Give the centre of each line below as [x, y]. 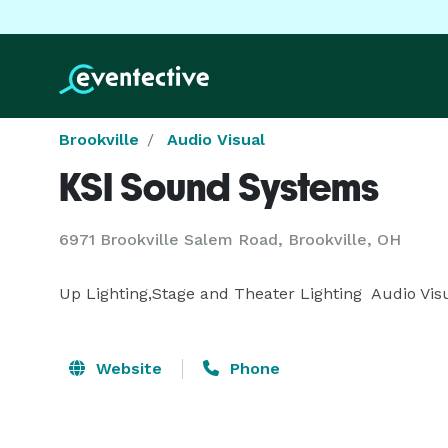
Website [126, 368]
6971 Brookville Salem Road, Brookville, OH [230, 239]
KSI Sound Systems [219, 187]
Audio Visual [216, 139]
